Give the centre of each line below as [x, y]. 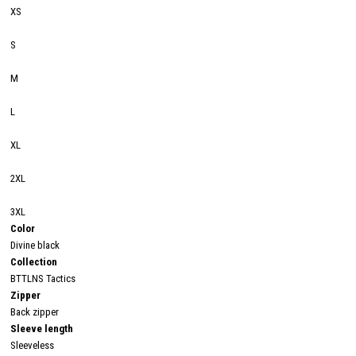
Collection [34, 261]
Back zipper [35, 311]
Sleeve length [42, 328]
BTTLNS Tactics [43, 278]
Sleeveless [32, 345]
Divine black [35, 245]
